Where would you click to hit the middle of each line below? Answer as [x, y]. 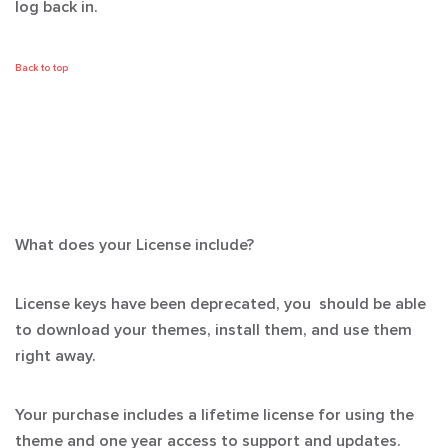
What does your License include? [134, 245]
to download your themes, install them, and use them [213, 330]
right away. [55, 356]
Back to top [41, 68]
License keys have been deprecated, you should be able [220, 304]
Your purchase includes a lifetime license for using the [214, 415]
